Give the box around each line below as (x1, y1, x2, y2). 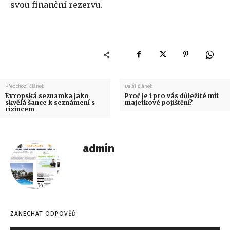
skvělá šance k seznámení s (5, 99, 95, 107)
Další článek (124, 83, 152, 90)
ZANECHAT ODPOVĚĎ (10, 210, 76, 218)
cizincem (5, 105, 34, 113)
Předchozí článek (5, 83, 44, 90)
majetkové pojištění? (124, 99, 193, 107)
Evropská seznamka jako (5, 92, 89, 100)
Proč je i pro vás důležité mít (124, 92, 219, 100)
